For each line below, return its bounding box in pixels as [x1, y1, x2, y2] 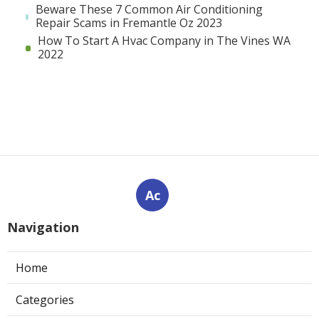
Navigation [7, 219, 79, 236]
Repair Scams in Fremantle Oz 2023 [36, 15, 223, 31]
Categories [16, 292, 74, 308]
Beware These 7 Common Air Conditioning [36, 1, 263, 18]
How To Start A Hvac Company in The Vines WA [37, 33, 291, 49]
